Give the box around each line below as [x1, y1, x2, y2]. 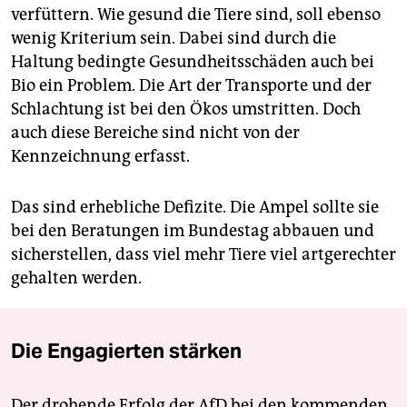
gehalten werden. [11, 268, 142, 289]
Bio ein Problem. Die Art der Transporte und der [11, 75, 372, 96]
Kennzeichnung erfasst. [11, 146, 190, 167]
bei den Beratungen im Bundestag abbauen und [11, 221, 374, 242]
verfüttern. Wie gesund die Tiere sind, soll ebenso [11, 5, 381, 25]
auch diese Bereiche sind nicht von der [11, 123, 300, 144]
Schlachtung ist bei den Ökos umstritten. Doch [11, 99, 361, 120]
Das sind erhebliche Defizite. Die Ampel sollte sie [11, 197, 379, 218]
